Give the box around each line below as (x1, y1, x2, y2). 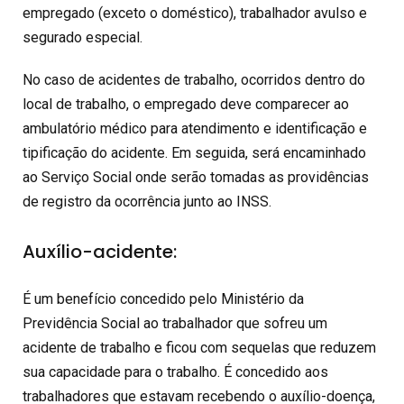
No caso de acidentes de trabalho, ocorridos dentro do (23, 71, 365, 89)
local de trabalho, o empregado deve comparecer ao (23, 96, 349, 114)
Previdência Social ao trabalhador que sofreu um (23, 314, 327, 332)
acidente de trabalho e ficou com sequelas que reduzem (23, 338, 376, 356)
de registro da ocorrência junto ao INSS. (23, 193, 271, 211)
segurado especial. (23, 29, 142, 47)
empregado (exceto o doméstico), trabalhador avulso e (23, 5, 367, 23)
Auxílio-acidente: (23, 238, 177, 264)
